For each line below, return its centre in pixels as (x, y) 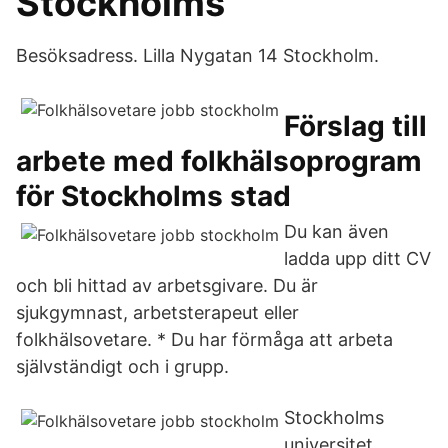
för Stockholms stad (153, 196)
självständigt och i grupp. (122, 366)
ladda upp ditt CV (357, 258)
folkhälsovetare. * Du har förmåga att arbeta (204, 339)
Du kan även (336, 231)
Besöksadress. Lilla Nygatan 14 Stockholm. (197, 55)
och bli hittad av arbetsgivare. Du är (167, 285)
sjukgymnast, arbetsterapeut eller (157, 312)
